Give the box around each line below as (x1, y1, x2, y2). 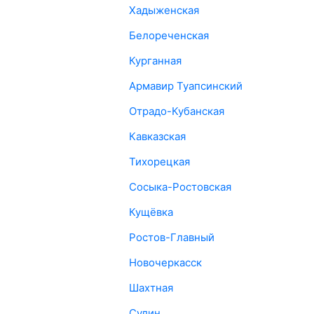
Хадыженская (128, 4, 199, 17)
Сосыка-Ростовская (128, 180, 231, 193)
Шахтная (128, 281, 173, 294)
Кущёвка (128, 205, 173, 219)
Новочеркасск (128, 256, 202, 269)
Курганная (128, 54, 182, 67)
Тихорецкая (128, 155, 190, 168)
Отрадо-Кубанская (128, 104, 224, 118)
